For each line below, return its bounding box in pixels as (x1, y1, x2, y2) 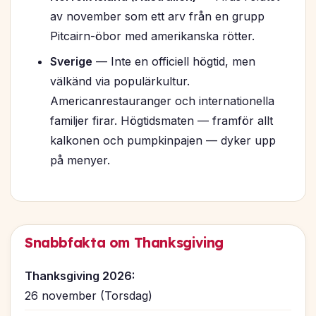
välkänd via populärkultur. (50, 74, 190, 89)
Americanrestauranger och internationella (50, 94, 274, 109)
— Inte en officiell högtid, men (92, 54, 255, 69)
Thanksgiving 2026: (25, 268, 135, 283)
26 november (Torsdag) (25, 288, 152, 303)
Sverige (50, 54, 92, 69)
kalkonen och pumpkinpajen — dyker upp (50, 133, 276, 148)
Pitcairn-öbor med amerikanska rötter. (50, 29, 255, 44)
